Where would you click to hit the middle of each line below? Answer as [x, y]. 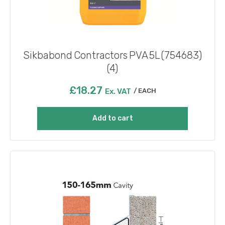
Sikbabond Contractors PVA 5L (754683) [113, 55]
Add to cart [113, 118]
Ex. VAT [118, 91]
